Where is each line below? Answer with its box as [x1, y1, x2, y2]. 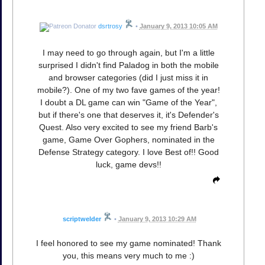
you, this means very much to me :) [62, 250, 195, 260]
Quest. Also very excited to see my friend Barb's [39, 122, 218, 132]
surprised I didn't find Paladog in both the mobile [38, 60, 219, 70]
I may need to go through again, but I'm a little [42, 47, 215, 57]
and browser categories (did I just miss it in [49, 72, 208, 82]
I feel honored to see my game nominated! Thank [35, 238, 221, 248]
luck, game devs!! [95, 159, 161, 169]
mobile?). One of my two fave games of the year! [37, 85, 220, 95]
